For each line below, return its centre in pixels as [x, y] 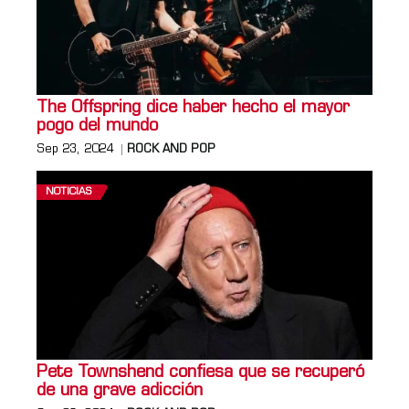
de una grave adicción [120, 391]
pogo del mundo [97, 126]
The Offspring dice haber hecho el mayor [193, 108]
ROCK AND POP [171, 149]
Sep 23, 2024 [75, 149]
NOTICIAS [68, 192]
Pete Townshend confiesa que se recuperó [200, 372]
